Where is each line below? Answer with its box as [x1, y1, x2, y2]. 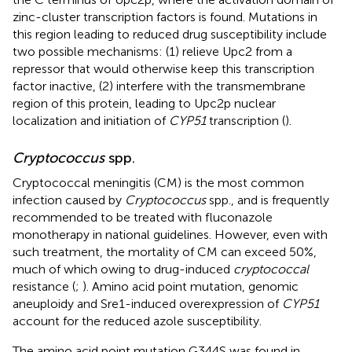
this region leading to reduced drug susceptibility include [13, 26, 327, 42]
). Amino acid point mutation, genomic [82, 278, 299, 294]
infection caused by [13, 192, 125, 207]
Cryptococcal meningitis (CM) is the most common [13, 174, 304, 190]
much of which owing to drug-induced [13, 261, 233, 277]
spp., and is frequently [206, 192, 329, 207]
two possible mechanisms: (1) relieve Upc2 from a [13, 43, 292, 59]
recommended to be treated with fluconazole [13, 209, 273, 225]
